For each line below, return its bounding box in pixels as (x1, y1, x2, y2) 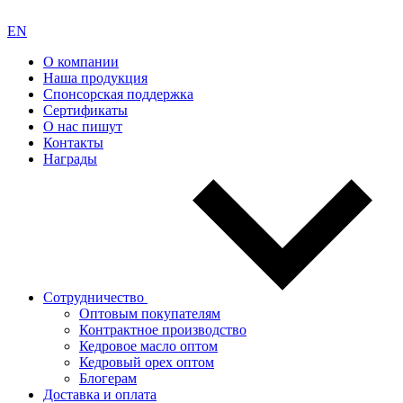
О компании (43, 54, 119, 69)
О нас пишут (43, 119, 122, 134)
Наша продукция (43, 70, 148, 85)
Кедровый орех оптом (79, 354, 214, 370)
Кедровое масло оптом (79, 338, 218, 354)
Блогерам (79, 371, 137, 386)
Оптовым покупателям (79, 306, 220, 321)
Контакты (43, 135, 103, 150)
